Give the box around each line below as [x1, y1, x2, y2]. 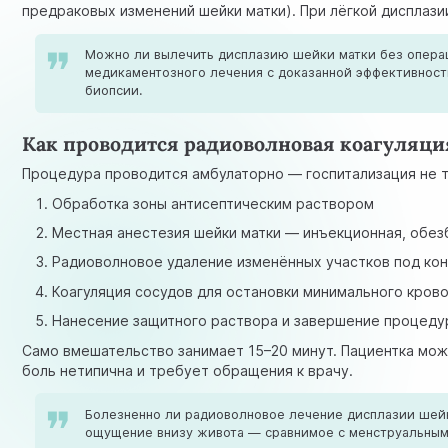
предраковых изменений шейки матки [22, 2, 287, 20]
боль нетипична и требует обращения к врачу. [22, 361, 354, 379]
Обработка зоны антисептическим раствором [52, 194, 375, 212]
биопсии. [85, 83, 143, 99]
